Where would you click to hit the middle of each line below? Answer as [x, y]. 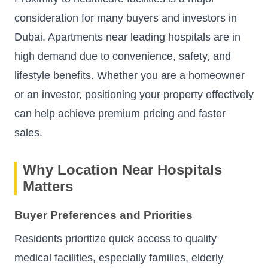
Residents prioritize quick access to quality [115, 239]
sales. [28, 133]
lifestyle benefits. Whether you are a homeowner [130, 75]
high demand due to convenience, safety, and [123, 56]
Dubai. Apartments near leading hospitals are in [127, 37]
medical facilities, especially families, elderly [119, 258]
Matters [48, 186]
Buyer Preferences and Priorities [103, 215]
